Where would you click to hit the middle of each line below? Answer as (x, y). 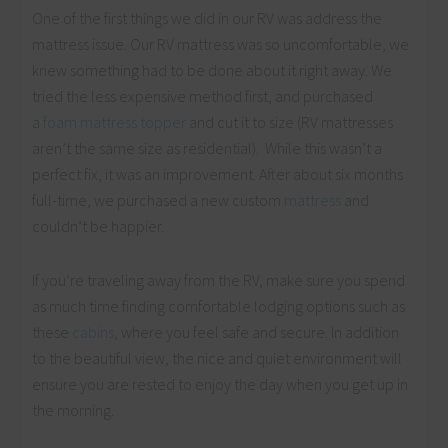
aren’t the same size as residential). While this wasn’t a (207, 147)
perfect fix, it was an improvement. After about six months (218, 173)
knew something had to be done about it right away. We (212, 69)
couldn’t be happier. (98, 225)
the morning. (73, 409)
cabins (92, 331)
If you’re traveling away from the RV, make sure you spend (219, 279)
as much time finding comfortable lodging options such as (219, 305)
